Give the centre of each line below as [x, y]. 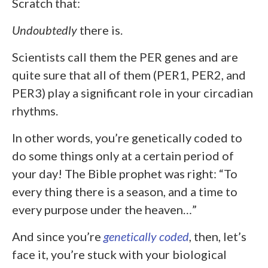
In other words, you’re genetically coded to [127, 137]
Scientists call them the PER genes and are [125, 57]
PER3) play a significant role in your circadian [133, 92]
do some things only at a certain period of [123, 155]
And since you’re [58, 236]
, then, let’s [218, 236]
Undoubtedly [45, 30]
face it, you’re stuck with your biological [119, 254]
